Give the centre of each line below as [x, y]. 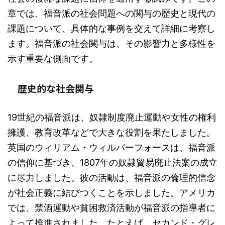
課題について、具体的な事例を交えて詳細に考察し [111, 28]
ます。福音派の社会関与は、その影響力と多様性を [111, 43]
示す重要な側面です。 [53, 59]
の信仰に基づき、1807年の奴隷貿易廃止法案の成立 [113, 162]
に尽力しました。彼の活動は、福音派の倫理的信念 [111, 178]
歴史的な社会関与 [56, 88]
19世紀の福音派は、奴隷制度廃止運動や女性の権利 [112, 117]
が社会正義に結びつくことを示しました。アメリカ [111, 193]
